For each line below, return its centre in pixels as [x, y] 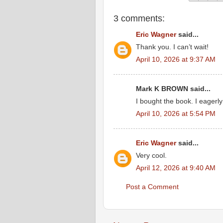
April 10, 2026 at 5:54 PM [176, 113]
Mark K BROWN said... [173, 89]
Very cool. [151, 156]
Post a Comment [152, 187]
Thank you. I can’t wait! [172, 47]
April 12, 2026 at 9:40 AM [176, 168]
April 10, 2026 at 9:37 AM [176, 59]
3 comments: [139, 18]
